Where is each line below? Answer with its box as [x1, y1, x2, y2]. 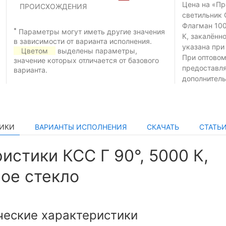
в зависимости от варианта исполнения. [14, 37, 152, 46]
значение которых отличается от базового [14, 56, 159, 65]
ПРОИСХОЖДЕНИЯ [20, 2, 87, 11]
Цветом [21, 46, 48, 55]
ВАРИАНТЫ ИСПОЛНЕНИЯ [35, 123, 127, 132]
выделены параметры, [55, 46, 137, 55]
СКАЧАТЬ [147, 123, 179, 132]
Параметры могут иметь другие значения [17, 27, 165, 36]
